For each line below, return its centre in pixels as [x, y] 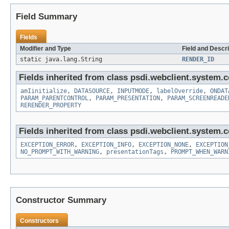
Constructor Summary [61, 200]
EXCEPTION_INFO [106, 145]
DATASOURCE [92, 91]
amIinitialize [44, 91]
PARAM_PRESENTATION [128, 98]
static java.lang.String [61, 60]
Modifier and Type [45, 49]
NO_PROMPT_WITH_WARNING [60, 152]
